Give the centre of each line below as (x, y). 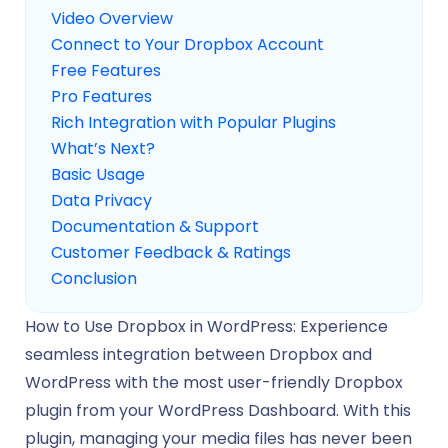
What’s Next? (103, 149)
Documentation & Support (155, 227)
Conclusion (94, 279)
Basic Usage (98, 175)
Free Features (106, 71)
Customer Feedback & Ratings (171, 253)
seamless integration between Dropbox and (198, 355)
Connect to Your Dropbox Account (187, 45)
